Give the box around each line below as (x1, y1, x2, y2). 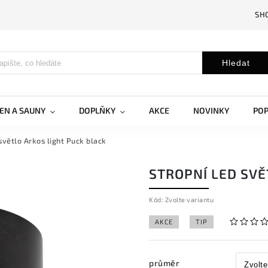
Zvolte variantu (165, 196, 214, 203)
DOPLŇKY (79, 105, 115, 115)
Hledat (221, 58, 250, 68)
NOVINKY (193, 105, 229, 115)
